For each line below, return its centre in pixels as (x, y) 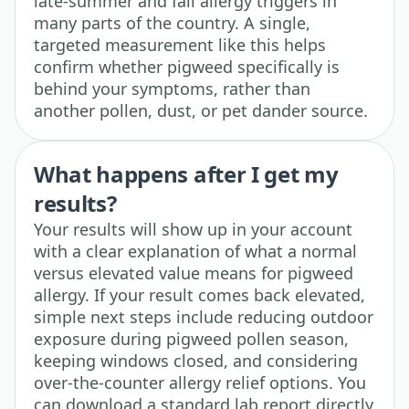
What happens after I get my (186, 173)
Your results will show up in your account (193, 229)
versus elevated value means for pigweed (194, 273)
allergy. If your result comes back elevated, (199, 294)
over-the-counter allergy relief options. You (200, 382)
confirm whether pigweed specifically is (187, 66)
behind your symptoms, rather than (172, 88)
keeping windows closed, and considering (196, 360)
